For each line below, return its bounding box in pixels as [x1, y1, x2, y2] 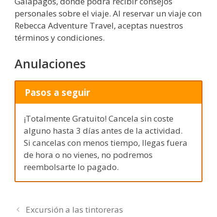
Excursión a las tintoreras [26, 204, 124, 215]
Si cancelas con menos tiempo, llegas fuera [24, 137, 187, 148]
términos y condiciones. [15, 32, 105, 44]
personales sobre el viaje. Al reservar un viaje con [15, 8, 201, 19]
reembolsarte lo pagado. [24, 161, 119, 172]
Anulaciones [15, 55, 86, 72]
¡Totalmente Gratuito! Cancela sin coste [24, 112, 173, 124]
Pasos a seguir [24, 86, 90, 99]
